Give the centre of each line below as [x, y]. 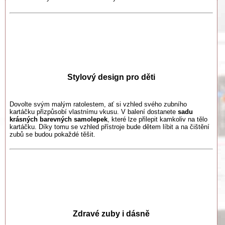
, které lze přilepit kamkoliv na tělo [157, 119]
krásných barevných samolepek [59, 119]
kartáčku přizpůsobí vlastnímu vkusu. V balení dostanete [94, 111]
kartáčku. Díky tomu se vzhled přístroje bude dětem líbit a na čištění [109, 127]
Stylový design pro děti [111, 77]
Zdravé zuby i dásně [111, 213]
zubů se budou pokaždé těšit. [52, 134]
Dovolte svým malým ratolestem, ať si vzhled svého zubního [98, 104]
